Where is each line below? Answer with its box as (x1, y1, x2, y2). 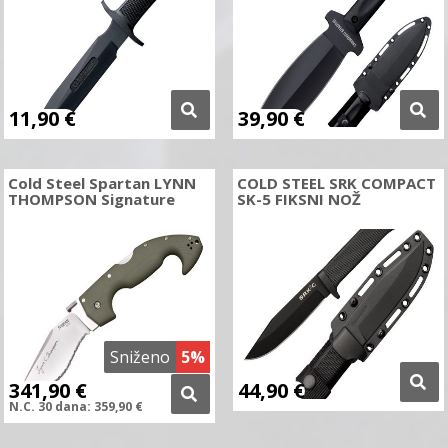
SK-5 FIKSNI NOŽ (236, 189, 361, 209)
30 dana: (35, 398, 95, 415)
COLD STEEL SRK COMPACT (236, 173, 436, 193)
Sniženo (110, 346, 171, 368)
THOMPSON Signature (8, 189, 176, 209)
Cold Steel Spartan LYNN (8, 173, 197, 193)
